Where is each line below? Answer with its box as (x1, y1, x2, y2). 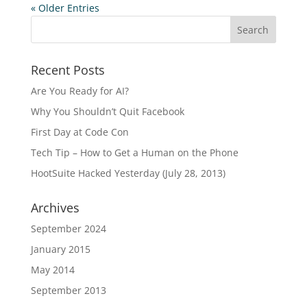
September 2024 (30, 222, 106, 235)
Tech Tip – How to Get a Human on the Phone (30, 146, 238, 159)
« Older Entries (30, 1, 99, 14)
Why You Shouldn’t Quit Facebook (30, 105, 184, 118)
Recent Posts (30, 62, 105, 78)
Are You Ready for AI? (30, 84, 129, 97)
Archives (30, 199, 79, 216)
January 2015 (30, 243, 90, 256)
